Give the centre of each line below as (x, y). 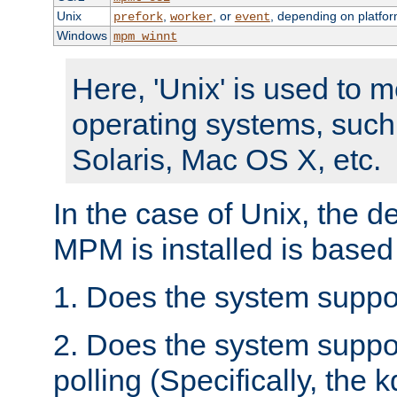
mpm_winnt (145, 37)
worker (191, 17)
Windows (82, 36)
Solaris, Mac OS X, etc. (226, 160)
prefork (138, 17)
